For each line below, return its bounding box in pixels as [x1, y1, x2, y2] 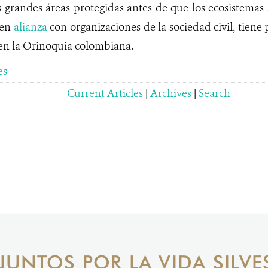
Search [199, 86, 230, 100]
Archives [150, 86, 191, 100]
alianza [13, 20, 47, 34]
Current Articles [67, 86, 143, 100]
